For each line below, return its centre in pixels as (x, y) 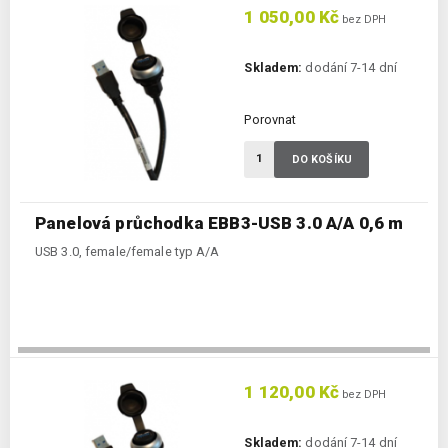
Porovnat (270, 120)
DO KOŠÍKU (321, 160)
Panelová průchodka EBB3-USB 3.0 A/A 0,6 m (219, 223)
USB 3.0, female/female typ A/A (127, 252)
